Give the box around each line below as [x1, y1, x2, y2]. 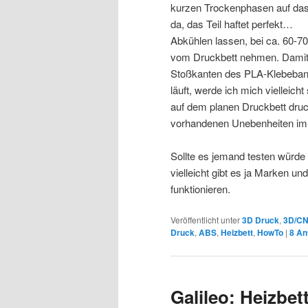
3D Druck [242, 214, 279, 227]
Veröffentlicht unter [170, 214, 240, 226]
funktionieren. [170, 181, 230, 196]
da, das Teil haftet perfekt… [170, 16, 293, 31]
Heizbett [221, 226, 253, 239]
